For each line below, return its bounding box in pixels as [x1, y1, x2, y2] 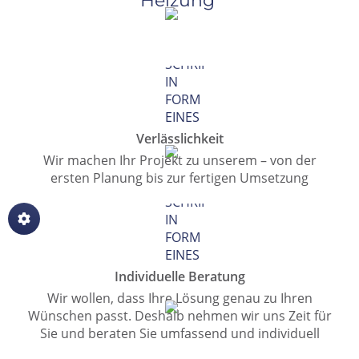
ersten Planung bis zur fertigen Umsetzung [50, 168, 309, 187]
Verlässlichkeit [135, 129, 224, 147]
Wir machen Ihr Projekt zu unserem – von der [42, 151, 317, 169]
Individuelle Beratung [114, 267, 245, 285]
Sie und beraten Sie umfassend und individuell [39, 324, 320, 342]
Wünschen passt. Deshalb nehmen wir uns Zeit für [27, 306, 332, 325]
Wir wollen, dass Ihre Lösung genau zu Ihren [46, 288, 313, 307]
